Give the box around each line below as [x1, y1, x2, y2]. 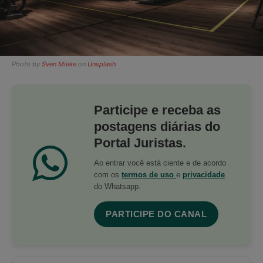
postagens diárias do [94, 119, 220, 134]
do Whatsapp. [94, 181, 141, 191]
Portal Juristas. [94, 135, 186, 150]
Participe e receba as [94, 102, 221, 117]
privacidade [183, 170, 225, 179]
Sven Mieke [42, 59, 76, 68]
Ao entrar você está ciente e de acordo [94, 158, 226, 167]
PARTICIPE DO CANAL [106, 208, 207, 219]
